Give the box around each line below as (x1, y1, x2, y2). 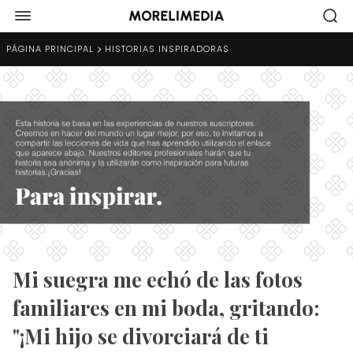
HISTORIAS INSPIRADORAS (105, 43, 229, 55)
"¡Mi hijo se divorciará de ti (13, 321, 269, 350)
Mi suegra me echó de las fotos (13, 265, 303, 293)
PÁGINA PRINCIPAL (6, 43, 94, 55)
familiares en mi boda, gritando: (13, 293, 319, 321)
